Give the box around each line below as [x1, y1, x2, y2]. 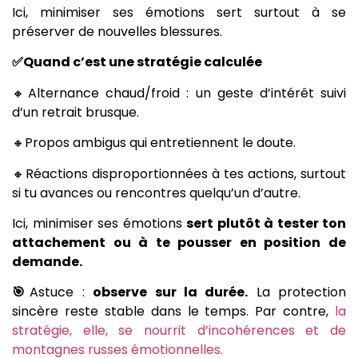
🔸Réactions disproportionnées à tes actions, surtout [12, 164, 346, 183]
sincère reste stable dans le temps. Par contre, [12, 302, 335, 321]
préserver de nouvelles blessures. [12, 22, 222, 42]
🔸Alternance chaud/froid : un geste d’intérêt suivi [12, 83, 346, 102]
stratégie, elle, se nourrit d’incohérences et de [12, 321, 346, 340]
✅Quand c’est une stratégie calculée [12, 53, 262, 72]
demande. [12, 253, 82, 272]
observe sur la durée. [93, 283, 249, 302]
